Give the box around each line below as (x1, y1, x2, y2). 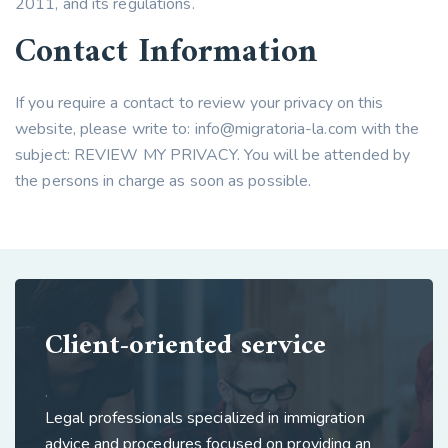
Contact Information (15, 24, 318, 82)
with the (356, 118, 419, 140)
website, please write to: (15, 118, 195, 140)
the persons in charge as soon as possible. (15, 170, 312, 192)
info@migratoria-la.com (194, 118, 357, 140)
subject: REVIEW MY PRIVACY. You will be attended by (15, 144, 411, 166)
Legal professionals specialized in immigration (45, 407, 365, 429)
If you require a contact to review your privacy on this (15, 92, 384, 114)
